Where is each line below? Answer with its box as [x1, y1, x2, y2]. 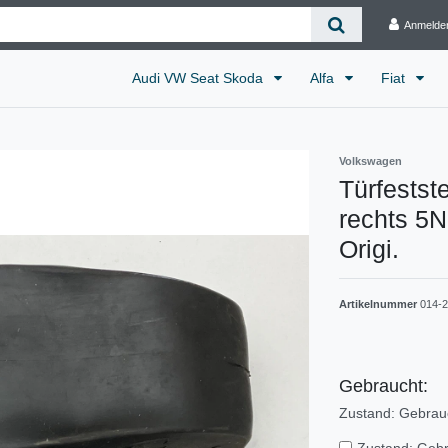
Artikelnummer [339, 297, 420, 310]
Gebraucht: [339, 375, 428, 396]
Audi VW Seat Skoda [132, 69, 267, 86]
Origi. [339, 234, 399, 263]
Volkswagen [339, 154, 402, 167]
